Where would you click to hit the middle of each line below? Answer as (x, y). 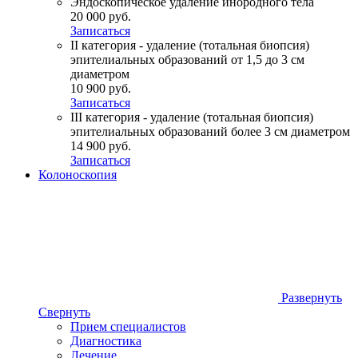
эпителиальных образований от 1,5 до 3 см (187, 59)
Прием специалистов (128, 326)
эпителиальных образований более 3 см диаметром (210, 131)
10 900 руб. (101, 88)
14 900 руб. (101, 145)
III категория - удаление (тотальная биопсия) (192, 117)
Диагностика (106, 340)
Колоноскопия (78, 174)
